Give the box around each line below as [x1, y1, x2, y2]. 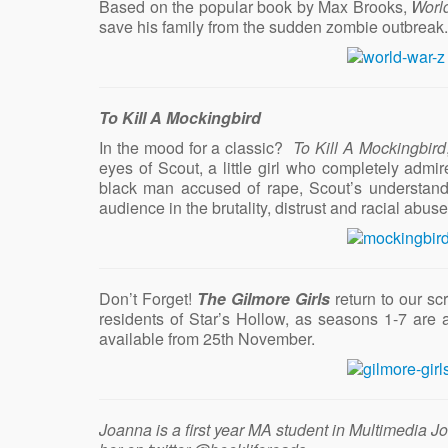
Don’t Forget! [99, 286, 197, 310]
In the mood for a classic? [99, 135, 294, 159]
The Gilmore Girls [197, 286, 330, 310]
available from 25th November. [99, 326, 315, 350]
